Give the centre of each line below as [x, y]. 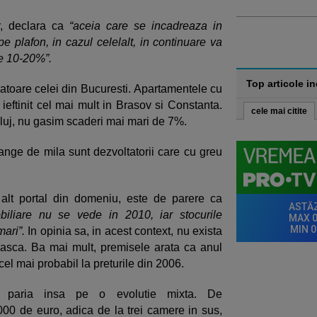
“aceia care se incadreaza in [146, 25]
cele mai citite [279, 111]
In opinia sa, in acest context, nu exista [125, 231]
